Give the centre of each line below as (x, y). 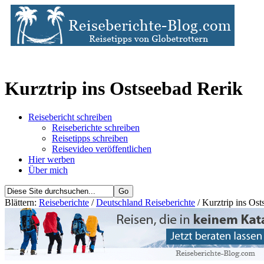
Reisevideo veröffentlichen (102, 149)
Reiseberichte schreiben (96, 128)
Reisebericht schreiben (70, 117)
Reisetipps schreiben (90, 138)
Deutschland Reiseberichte (146, 203)
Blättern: (22, 203)
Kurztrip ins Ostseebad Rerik (124, 88)
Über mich (48, 170)
